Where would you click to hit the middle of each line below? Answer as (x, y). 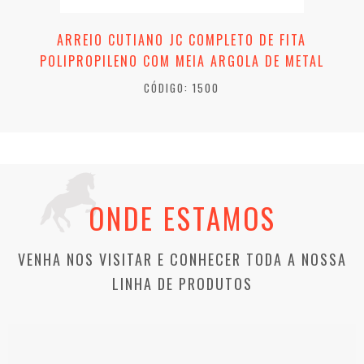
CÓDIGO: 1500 (182, 88)
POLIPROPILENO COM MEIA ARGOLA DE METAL (182, 61)
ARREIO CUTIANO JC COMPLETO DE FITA (182, 40)
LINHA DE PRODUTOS (182, 284)
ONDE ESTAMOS (182, 218)
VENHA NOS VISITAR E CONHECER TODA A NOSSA (182, 260)
